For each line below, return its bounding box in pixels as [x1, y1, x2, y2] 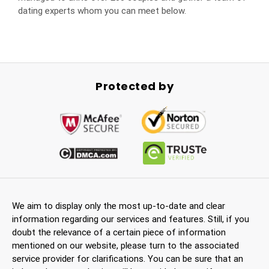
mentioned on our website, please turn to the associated [12, 240, 239, 251]
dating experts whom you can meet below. [18, 5, 186, 16]
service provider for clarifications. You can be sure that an [12, 253, 243, 264]
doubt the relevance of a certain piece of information [12, 226, 226, 238]
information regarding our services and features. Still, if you [12, 213, 249, 225]
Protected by [95, 78, 174, 94]
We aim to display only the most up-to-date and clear [12, 200, 225, 211]
